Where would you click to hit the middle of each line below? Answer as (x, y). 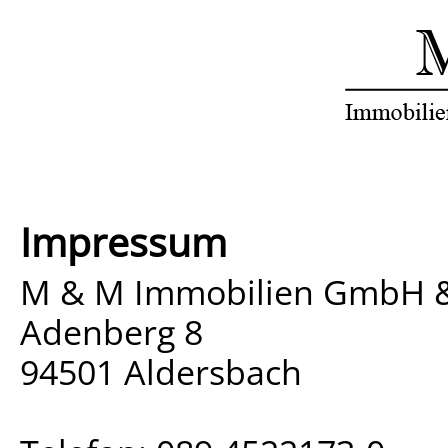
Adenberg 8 (111, 331)
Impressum (123, 241)
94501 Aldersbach (160, 371)
